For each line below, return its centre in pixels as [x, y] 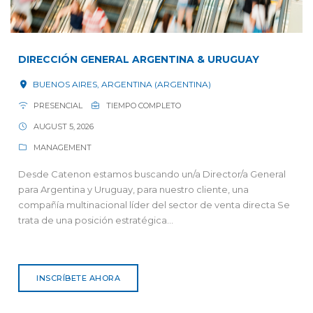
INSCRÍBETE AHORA [78, 278]
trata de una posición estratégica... [96, 220]
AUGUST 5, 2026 [63, 126]
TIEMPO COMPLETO [142, 105]
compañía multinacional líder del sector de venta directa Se [154, 204]
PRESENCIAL [57, 105]
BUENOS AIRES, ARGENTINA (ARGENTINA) [121, 84]
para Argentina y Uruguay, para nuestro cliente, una [133, 189]
